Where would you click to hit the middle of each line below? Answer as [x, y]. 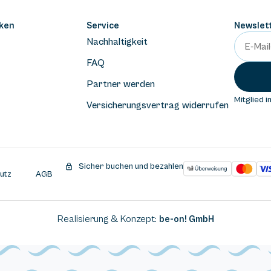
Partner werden [120, 84]
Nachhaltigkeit [117, 42]
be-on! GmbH [186, 220]
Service [103, 26]
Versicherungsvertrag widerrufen [157, 106]
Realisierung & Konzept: [108, 219]
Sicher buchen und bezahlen [131, 167]
